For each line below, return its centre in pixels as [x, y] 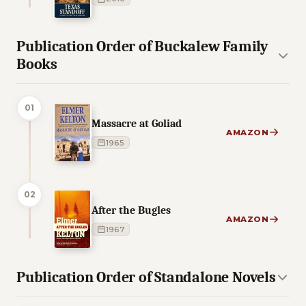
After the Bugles [131, 210]
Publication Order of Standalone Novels [146, 277]
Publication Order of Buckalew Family [142, 47]
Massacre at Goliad [137, 124]
